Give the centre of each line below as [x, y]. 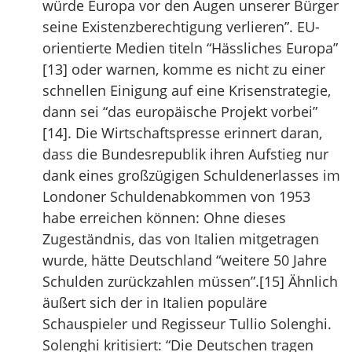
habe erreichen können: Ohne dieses [164, 218]
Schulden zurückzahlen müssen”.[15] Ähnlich [190, 281]
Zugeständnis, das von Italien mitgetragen [181, 239]
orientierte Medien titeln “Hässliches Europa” [190, 48]
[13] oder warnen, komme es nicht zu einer [184, 69]
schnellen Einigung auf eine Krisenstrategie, [187, 90]
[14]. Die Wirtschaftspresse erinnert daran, [182, 133]
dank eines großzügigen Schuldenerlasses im [191, 175]
